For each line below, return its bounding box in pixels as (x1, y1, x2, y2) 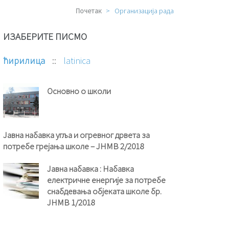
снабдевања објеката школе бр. (47, 185, 162, 197)
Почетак (76, 6, 102, 15)
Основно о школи (47, 85, 111, 97)
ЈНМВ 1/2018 (47, 196, 95, 208)
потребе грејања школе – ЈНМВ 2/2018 (3, 140, 144, 152)
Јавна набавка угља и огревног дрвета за (3, 129, 150, 141)
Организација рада (114, 6, 174, 15)
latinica (63, 54, 91, 66)
